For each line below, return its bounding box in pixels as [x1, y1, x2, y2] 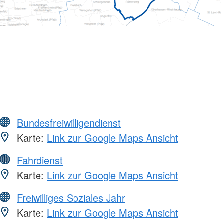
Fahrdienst [17, 152, 63, 167]
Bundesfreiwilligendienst [17, 115, 121, 130]
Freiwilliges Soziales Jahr [17, 190, 125, 205]
